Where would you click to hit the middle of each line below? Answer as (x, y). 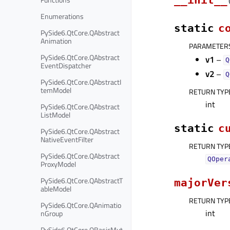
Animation (56, 41)
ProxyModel (58, 164)
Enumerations (62, 16)
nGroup (52, 213)
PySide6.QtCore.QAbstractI (81, 82)
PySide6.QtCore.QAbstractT (82, 180)
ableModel (56, 188)
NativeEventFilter (67, 139)
